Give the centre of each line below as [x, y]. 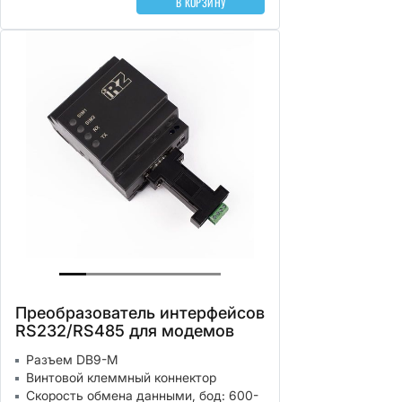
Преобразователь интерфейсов [140, 313]
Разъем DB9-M [72, 359]
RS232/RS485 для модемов [125, 331]
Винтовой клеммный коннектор [121, 377]
